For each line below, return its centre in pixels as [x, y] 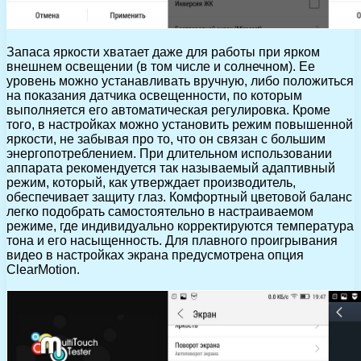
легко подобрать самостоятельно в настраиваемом [160, 211]
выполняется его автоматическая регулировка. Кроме [168, 110]
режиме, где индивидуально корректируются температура [180, 226]
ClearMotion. [43, 269]
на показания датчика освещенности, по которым [154, 95]
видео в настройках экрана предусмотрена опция [155, 255]
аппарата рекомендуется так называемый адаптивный [171, 168]
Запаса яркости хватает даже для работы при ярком [163, 52]
